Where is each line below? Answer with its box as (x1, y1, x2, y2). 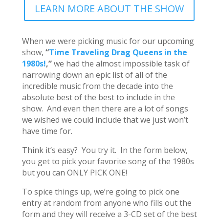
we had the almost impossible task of (53, 58, 190, 69)
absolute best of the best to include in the (22, 91, 175, 103)
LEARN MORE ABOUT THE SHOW (35, 1, 184, 15)
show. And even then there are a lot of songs (22, 103, 188, 114)
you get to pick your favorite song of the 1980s (22, 155, 194, 167)
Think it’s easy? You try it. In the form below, (22, 144, 188, 155)
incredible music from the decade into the (22, 80, 173, 91)
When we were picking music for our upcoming (22, 35, 194, 46)
